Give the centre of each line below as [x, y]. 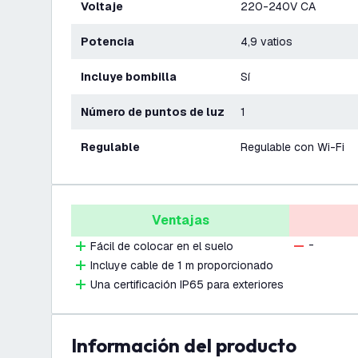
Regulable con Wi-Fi [292, 147]
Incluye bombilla [130, 77]
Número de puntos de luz [157, 112]
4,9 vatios [267, 42]
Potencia [111, 42]
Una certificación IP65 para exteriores [187, 284]
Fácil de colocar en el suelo [162, 246]
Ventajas [180, 220]
